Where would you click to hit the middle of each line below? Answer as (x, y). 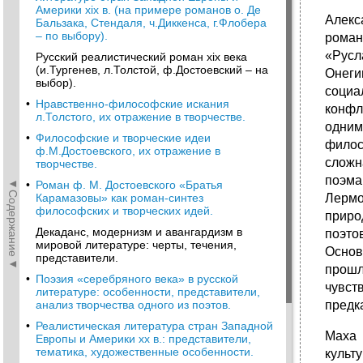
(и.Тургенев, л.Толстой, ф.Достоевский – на (152, 70)
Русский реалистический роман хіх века (141, 57)
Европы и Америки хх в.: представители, (143, 339)
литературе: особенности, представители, (148, 292)
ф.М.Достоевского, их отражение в (128, 151)
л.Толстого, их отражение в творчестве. (141, 117)
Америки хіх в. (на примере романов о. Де (148, 10)
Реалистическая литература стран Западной (154, 326)
